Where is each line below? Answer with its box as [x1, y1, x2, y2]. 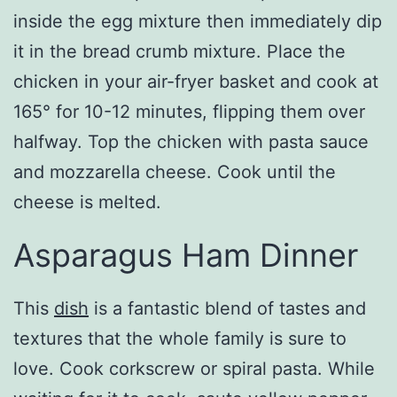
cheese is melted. [13, 191, 161, 214]
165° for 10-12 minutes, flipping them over [13, 101, 365, 123]
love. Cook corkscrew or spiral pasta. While [13, 358, 375, 380]
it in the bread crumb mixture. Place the [13, 41, 346, 63]
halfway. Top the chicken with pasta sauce [13, 131, 369, 153]
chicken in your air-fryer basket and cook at [13, 71, 378, 93]
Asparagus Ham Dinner [13, 236, 358, 276]
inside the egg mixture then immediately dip [13, 11, 382, 33]
